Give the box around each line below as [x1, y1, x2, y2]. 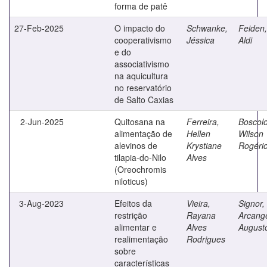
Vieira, [187, 197, 210, 209]
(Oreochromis [114, 163, 166, 175]
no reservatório [114, 81, 172, 94]
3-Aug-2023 [19, 197, 64, 209]
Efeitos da [114, 197, 152, 209]
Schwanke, [187, 21, 228, 34]
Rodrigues [187, 232, 225, 245]
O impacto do [114, 21, 165, 34]
